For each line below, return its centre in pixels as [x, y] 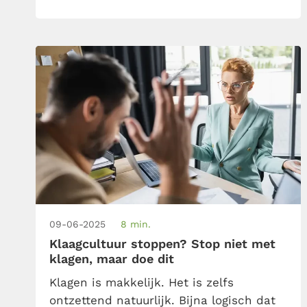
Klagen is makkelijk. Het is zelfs [142, 282]
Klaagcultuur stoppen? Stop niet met [162, 243]
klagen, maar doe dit [112, 258]
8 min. [136, 224]
